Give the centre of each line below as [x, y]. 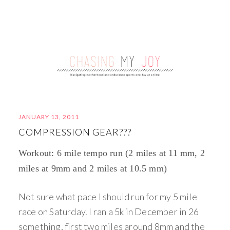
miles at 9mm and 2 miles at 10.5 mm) [93, 168]
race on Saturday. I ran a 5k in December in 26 [109, 212]
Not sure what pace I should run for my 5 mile [108, 197]
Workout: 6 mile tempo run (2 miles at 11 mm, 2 [112, 153]
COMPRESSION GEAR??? [75, 132]
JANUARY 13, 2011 [49, 117]
